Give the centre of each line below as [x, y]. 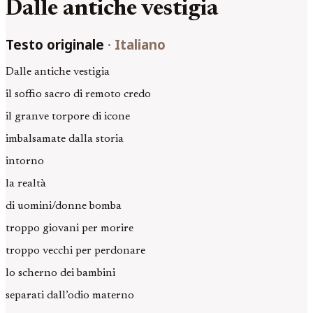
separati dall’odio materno [70, 295]
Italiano [140, 44]
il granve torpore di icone [68, 116]
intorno [25, 161]
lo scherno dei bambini [60, 273]
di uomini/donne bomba [64, 206]
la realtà [26, 183]
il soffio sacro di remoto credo [78, 94]
